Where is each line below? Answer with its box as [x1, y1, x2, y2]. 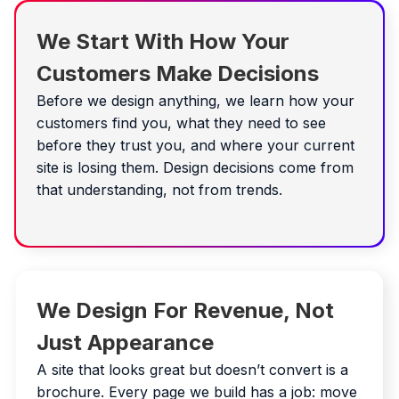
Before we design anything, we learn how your [37, 91, 354, 110]
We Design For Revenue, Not [37, 297, 334, 323]
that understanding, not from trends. [37, 180, 282, 199]
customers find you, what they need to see [37, 113, 326, 132]
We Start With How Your [37, 28, 289, 54]
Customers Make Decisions [37, 60, 319, 86]
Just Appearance [37, 329, 214, 355]
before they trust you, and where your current [37, 135, 354, 154]
